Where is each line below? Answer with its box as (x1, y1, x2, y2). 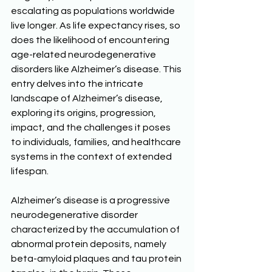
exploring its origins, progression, (11, 108, 158, 118)
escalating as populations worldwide (11, 6, 177, 16)
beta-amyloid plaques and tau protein (11, 254, 183, 264)
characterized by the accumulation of (11, 225, 182, 235)
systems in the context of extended (11, 152, 174, 162)
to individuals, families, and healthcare (11, 137, 183, 148)
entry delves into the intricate (11, 79, 145, 89)
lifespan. (11, 166, 50, 177)
